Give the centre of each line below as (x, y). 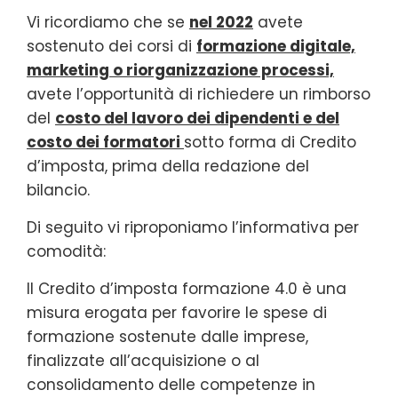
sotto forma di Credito (270, 142)
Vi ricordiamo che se (108, 22)
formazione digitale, (276, 46)
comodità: (66, 251)
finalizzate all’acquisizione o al (143, 360)
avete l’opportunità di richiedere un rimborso (199, 94)
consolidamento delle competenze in (171, 384)
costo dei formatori (105, 142)
